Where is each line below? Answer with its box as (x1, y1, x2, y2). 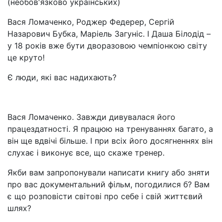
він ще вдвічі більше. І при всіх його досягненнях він (7, 136, 213, 146)
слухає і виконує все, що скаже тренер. (7, 148, 165, 158)
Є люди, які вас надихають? (7, 72, 116, 82)
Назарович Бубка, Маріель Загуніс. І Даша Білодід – (7, 29, 211, 39)
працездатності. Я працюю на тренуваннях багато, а (7, 124, 213, 134)
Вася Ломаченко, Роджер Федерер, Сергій (7, 17, 174, 27)
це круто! (7, 53, 45, 62)
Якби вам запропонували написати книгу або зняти (7, 167, 210, 177)
